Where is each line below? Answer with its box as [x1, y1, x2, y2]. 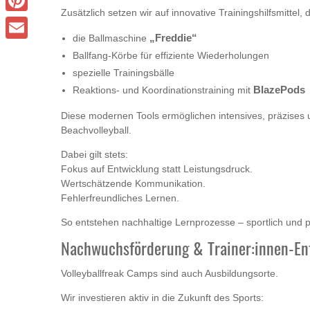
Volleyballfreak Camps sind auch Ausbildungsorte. [61, 268, 278, 280]
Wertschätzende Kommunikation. [61, 178, 206, 190]
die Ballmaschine [73, 33, 149, 44]
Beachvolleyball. [61, 125, 131, 136]
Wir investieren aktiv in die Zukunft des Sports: [61, 292, 264, 304]
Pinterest [6, 17, 42, 27]
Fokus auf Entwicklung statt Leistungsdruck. [61, 163, 253, 175]
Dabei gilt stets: [61, 149, 128, 161]
